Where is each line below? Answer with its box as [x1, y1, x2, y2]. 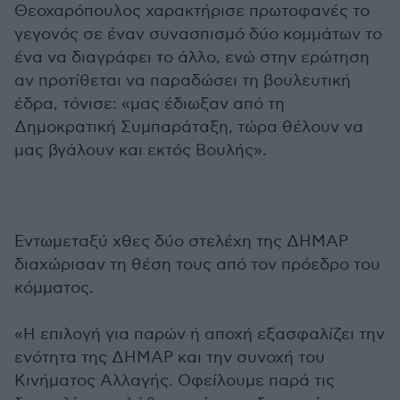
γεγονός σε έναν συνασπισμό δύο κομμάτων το [14, 25, 382, 44]
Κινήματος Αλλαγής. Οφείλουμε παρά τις [14, 371, 335, 390]
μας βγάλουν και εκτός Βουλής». [14, 141, 267, 160]
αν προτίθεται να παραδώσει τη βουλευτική [14, 71, 351, 90]
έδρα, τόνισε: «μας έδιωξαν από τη [14, 95, 285, 113]
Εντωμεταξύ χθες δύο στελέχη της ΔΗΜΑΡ [14, 232, 348, 251]
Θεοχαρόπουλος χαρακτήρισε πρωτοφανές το [14, 2, 370, 21]
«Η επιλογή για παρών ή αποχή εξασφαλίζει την [14, 325, 385, 344]
